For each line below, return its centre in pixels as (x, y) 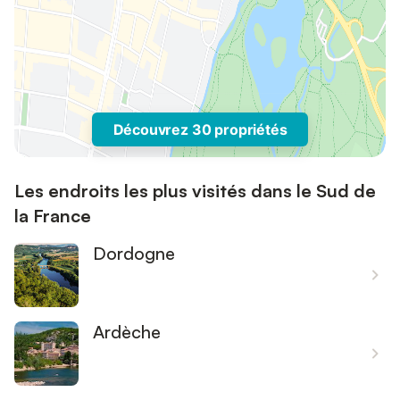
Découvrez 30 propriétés (200, 129)
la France (53, 216)
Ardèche (127, 332)
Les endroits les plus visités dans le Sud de (195, 191)
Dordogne (134, 253)
